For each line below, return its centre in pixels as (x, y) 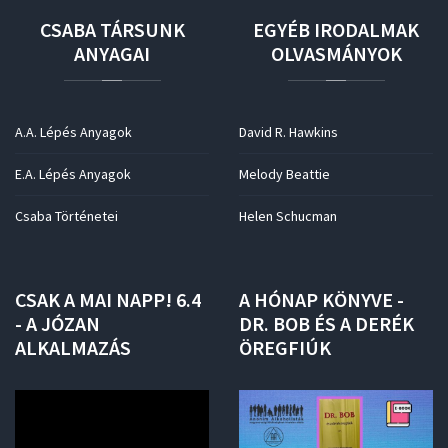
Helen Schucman (288, 216)
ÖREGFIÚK (285, 347)
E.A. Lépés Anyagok (73, 174)
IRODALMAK (366, 29)
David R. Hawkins (288, 132)
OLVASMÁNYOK (336, 53)
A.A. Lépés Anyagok (73, 132)
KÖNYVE (357, 299)
